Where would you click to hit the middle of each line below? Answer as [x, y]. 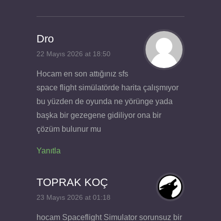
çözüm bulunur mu [69, 129]
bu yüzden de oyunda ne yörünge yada [105, 101]
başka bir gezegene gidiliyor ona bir [99, 115]
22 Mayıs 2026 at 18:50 [74, 54]
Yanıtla [49, 150]
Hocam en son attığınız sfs [82, 74]
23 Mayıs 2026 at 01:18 [74, 197]
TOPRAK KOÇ [72, 182]
